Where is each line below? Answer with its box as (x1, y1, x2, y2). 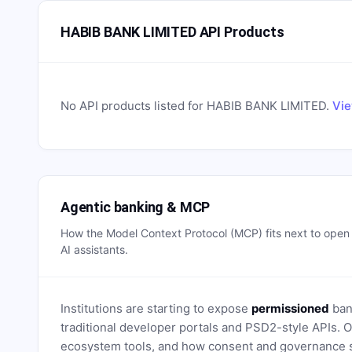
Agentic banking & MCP (60, 198, 211, 215)
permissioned (251, 301, 329, 316)
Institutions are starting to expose (60, 301, 251, 316)
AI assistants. (60, 243, 128, 256)
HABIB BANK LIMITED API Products (60, 23, 284, 40)
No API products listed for (60, 98, 207, 113)
